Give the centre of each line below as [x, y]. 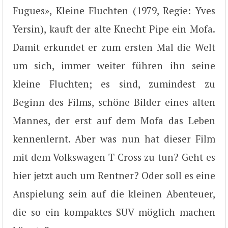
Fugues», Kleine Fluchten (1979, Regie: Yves [114, 10]
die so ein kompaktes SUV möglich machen [114, 212]
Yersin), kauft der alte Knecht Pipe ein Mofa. [114, 29]
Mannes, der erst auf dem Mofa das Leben [114, 120]
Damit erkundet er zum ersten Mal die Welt [114, 47]
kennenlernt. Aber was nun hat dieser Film [114, 139]
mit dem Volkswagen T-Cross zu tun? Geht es [114, 157]
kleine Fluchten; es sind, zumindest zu [114, 84]
